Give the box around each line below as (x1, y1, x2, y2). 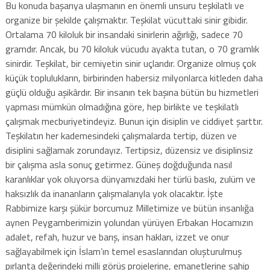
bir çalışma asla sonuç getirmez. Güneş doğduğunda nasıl (5, 157, 232, 172)
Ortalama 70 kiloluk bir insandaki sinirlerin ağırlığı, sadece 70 (5, 27, 243, 42)
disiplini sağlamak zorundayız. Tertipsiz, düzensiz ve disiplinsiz (5, 142, 253, 157)
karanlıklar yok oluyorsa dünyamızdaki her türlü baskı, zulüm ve (5, 171, 256, 186)
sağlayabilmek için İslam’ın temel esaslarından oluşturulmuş (5, 243, 242, 259)
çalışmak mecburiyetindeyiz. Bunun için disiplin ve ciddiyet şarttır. (5, 113, 263, 128)
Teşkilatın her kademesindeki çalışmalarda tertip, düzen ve (5, 128, 237, 143)
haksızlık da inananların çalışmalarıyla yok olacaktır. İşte (5, 186, 223, 201)
